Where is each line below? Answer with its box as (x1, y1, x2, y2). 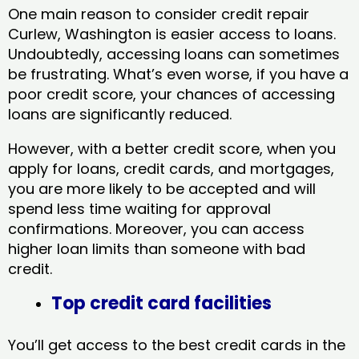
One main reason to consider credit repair (8, 3, 309, 24)
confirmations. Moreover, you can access (8, 218, 305, 239)
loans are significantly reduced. (8, 103, 236, 124)
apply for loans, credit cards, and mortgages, (8, 158, 334, 179)
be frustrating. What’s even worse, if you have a (8, 63, 349, 84)
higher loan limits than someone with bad (8, 238, 305, 259)
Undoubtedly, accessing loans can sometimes (8, 43, 340, 64)
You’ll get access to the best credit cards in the (8, 334, 345, 355)
